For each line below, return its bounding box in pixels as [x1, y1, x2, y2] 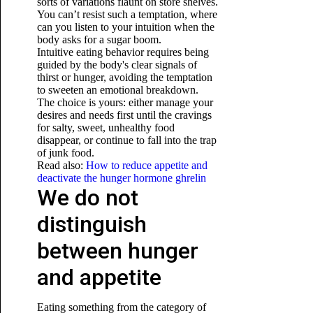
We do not [36, 184, 138, 211]
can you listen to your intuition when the [36, 21, 214, 33]
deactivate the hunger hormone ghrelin [36, 172, 206, 184]
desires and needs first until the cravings [36, 109, 212, 121]
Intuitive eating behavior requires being [36, 46, 209, 58]
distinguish [36, 211, 147, 238]
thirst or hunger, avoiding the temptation [36, 71, 212, 83]
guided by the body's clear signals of [36, 59, 197, 71]
